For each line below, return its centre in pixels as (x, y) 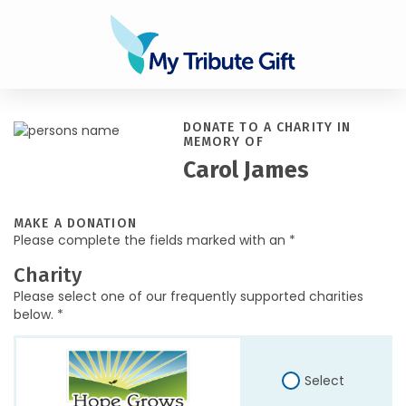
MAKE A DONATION (75, 223)
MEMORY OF (223, 142)
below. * (39, 314)
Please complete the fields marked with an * (155, 240)
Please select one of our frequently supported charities (188, 296)
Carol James (246, 170)
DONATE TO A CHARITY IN (267, 127)
